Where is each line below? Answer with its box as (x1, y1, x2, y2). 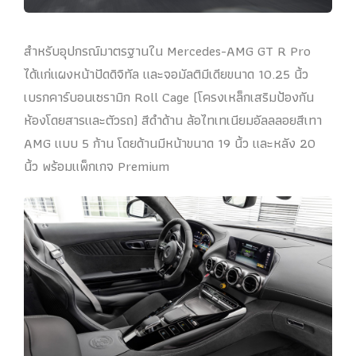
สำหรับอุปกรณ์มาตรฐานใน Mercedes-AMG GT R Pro (24, 39, 311, 62)
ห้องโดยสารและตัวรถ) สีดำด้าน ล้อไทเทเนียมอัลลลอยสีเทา (24, 108, 322, 131)
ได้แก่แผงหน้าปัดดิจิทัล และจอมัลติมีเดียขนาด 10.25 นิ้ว (24, 62, 308, 85)
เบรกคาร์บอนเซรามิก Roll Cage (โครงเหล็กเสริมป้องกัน (24, 85, 314, 108)
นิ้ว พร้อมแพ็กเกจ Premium (24, 154, 169, 177)
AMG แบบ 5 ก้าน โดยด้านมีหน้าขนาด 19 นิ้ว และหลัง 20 (24, 131, 315, 154)
